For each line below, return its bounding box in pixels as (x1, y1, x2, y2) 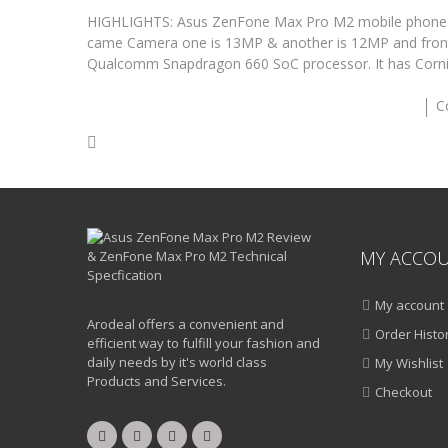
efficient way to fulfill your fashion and (87, 334, 320, 352)
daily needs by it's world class (87, 353, 267, 371)
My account (375, 296, 444, 314)
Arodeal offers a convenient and (87, 315, 284, 333)
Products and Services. (87, 372, 226, 390)
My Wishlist (375, 354, 443, 372)
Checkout (375, 383, 432, 401)
